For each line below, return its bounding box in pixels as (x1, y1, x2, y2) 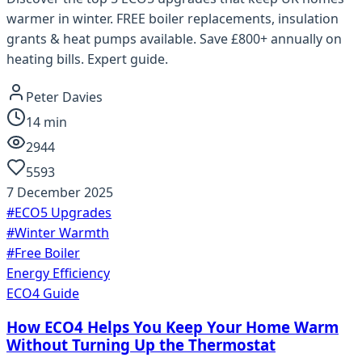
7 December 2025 (6, 183, 113, 201)
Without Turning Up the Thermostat (6, 335, 276, 356)
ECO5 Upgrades (15, 203, 112, 221)
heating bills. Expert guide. (6, 49, 168, 68)
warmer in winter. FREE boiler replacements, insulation (6, 9, 339, 27)
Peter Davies (26, 87, 103, 106)
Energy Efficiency (6, 263, 110, 282)
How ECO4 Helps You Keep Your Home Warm (6, 317, 339, 338)
